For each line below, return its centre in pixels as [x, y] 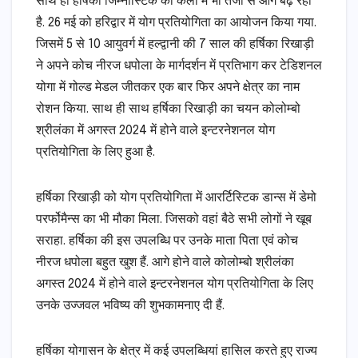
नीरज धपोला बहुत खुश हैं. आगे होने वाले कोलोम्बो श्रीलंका [165, 263]
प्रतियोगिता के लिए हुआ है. [95, 153]
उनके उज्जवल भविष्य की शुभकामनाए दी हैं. [130, 306]
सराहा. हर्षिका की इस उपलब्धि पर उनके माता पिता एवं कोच [167, 241]
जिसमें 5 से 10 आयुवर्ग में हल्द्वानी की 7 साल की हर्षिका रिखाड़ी [175, 45]
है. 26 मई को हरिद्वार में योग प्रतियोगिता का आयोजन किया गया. [176, 23]
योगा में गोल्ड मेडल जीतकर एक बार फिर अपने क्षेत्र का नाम [168, 88]
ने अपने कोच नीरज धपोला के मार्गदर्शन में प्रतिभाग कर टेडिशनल [179, 66]
